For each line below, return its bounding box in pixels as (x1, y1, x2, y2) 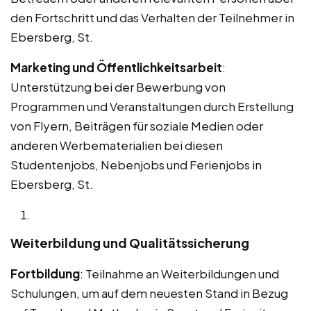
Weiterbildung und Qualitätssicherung (10, 234, 249, 251)
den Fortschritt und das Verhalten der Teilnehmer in (10, 9, 294, 25)
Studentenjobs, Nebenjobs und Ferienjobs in (10, 156, 262, 172)
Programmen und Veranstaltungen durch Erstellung (10, 98, 294, 114)
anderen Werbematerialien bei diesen (10, 137, 223, 153)
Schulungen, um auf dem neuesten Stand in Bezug (10, 285, 288, 301)
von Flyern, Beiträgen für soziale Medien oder (10, 117, 263, 133)
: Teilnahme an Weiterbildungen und (80, 265, 279, 281)
